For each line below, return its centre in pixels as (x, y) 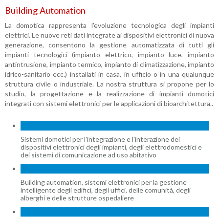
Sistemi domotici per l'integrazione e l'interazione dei (100, 139)
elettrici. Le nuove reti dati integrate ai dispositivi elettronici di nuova (109, 35)
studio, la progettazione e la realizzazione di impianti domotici (109, 94)
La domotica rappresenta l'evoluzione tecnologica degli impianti (109, 25)
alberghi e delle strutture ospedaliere (77, 198)
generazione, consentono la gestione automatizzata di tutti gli (109, 45)
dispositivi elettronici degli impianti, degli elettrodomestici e (111, 147)
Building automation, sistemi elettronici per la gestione (104, 182)
